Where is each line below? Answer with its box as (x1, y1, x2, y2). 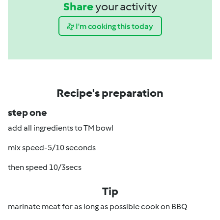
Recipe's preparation (56, 86, 164, 100)
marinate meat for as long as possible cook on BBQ (8, 202, 188, 211)
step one (8, 107, 47, 118)
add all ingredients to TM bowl (8, 123, 113, 133)
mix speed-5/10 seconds (8, 143, 96, 152)
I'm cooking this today (76, 21, 153, 31)
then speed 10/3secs (8, 163, 82, 172)
